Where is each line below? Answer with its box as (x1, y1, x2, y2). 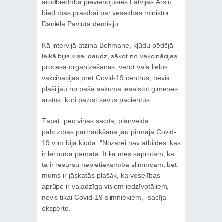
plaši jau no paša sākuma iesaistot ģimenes (41, 84, 178, 93)
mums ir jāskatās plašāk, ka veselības (41, 171, 160, 179)
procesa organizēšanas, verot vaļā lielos (41, 62, 167, 71)
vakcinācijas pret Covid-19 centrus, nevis (41, 73, 169, 82)
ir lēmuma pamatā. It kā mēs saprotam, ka (41, 149, 174, 158)
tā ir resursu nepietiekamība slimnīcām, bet (41, 160, 177, 168)
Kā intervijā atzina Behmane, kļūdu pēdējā (41, 41, 173, 49)
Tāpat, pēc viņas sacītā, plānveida (41, 116, 149, 125)
